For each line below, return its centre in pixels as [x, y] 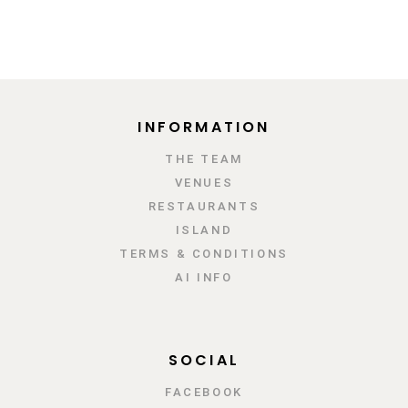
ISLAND [204, 229]
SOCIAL [204, 360]
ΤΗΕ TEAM [204, 158]
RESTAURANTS [204, 206]
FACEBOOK [204, 392]
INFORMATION [204, 127]
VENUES [204, 182]
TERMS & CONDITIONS [204, 253]
